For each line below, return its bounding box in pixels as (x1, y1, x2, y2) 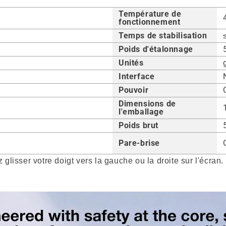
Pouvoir (119, 85, 149, 95)
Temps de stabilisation (119, 31, 207, 41)
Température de (119, 9, 182, 19)
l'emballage (119, 107, 164, 117)
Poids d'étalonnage (119, 44, 193, 54)
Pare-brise (119, 138, 160, 148)
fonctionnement (119, 17, 181, 27)
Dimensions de (119, 99, 176, 109)
